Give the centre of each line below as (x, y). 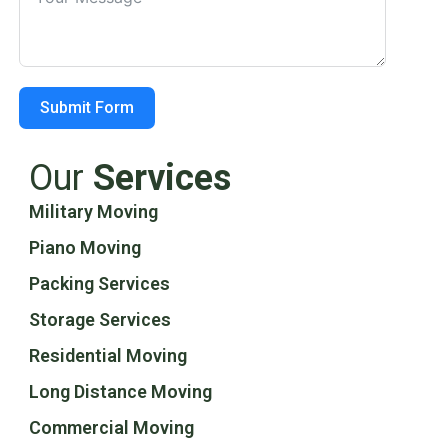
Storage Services (100, 319)
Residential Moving (108, 355)
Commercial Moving (112, 427)
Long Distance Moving (121, 391)
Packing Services (100, 283)
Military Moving (94, 211)
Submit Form (87, 107)
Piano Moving (85, 247)
